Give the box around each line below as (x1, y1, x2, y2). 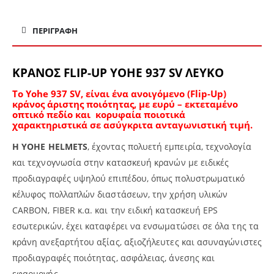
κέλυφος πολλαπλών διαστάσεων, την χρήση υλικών (12, 188, 228, 201)
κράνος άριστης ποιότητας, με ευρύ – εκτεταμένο (12, 98, 238, 111)
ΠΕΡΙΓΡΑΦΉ (32, 25, 78, 37)
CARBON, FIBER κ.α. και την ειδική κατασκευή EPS (12, 204, 218, 217)
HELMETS (48, 141, 87, 153)
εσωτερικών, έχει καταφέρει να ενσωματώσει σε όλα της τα (12, 220, 259, 232)
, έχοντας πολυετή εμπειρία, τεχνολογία (87, 141, 251, 153)
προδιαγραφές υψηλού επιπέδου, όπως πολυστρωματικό (12, 172, 245, 185)
